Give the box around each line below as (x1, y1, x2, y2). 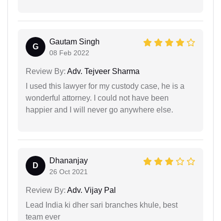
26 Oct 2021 (49, 167, 88, 176)
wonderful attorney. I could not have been (26, 93, 169, 102)
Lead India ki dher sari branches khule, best (26, 200, 178, 209)
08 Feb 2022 (49, 48, 89, 57)
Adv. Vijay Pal (66, 185, 116, 194)
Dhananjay (49, 156, 88, 165)
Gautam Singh (49, 37, 100, 46)
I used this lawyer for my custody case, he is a (26, 81, 184, 90)
